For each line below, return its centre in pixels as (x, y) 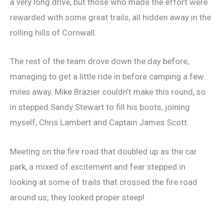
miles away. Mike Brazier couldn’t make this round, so (108, 92)
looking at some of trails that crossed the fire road (104, 182)
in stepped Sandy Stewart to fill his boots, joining (100, 107)
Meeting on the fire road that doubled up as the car (103, 151)
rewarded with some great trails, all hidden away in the (110, 18)
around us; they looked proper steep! (77, 197)
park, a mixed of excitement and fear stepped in (98, 166)
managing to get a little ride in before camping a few (107, 77)
